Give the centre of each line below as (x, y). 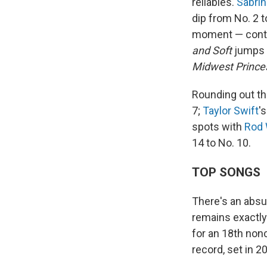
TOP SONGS (226, 172)
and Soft (212, 50)
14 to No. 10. (221, 143)
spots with (218, 127)
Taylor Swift (231, 111)
